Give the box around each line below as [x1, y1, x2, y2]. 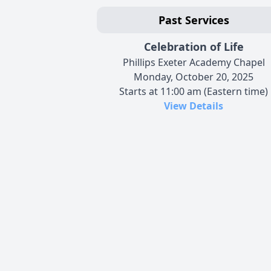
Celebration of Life [143, 39, 244, 54]
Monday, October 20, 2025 [134, 70, 253, 83]
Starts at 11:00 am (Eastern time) [119, 84, 268, 98]
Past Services [158, 12, 229, 27]
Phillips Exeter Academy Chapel [122, 55, 265, 69]
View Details [164, 99, 223, 113]
